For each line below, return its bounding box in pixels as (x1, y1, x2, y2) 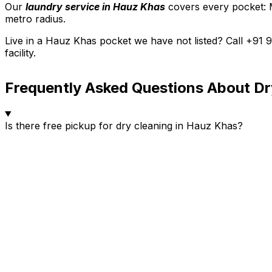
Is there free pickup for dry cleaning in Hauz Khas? (5, 120, 243, 132)
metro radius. (5, 13, 66, 25)
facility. (5, 47, 36, 59)
